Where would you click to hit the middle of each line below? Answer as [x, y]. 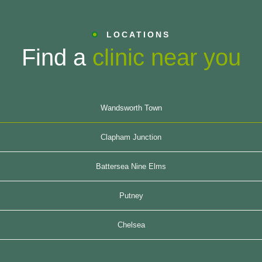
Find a [57, 58]
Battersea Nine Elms [131, 167]
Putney [131, 196]
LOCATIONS [138, 35]
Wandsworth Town [131, 108]
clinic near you [166, 58]
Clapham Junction [131, 137]
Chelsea [131, 225]
